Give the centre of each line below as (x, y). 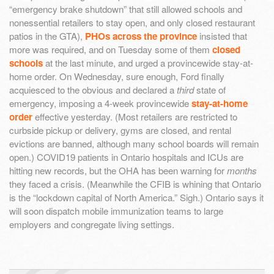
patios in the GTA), (47, 36)
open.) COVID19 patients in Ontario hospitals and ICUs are (126, 157)
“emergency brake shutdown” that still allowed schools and (126, 9)
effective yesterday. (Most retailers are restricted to (135, 117)
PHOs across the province (141, 36)
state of (210, 90)
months (242, 171)
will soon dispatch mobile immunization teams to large (116, 211)
